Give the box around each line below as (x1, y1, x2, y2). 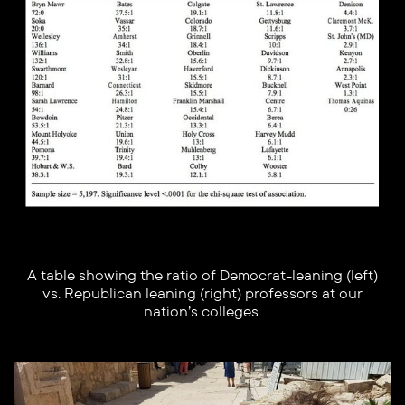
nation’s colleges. (144, 303, 262, 321)
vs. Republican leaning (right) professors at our (42, 285, 363, 303)
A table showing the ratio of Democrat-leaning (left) (27, 267, 379, 285)
